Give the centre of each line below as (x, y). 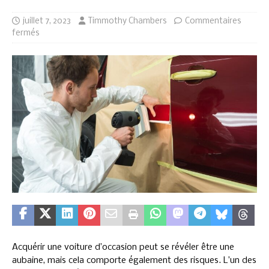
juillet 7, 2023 (47, 21)
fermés (26, 33)
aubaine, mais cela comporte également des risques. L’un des (134, 261)
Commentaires (213, 21)
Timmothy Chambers (127, 21)
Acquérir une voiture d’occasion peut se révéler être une (123, 248)
